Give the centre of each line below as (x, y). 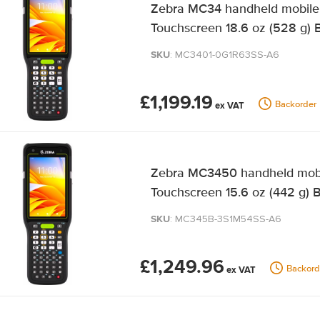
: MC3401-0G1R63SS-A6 (224, 55)
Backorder (295, 104)
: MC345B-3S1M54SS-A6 (225, 219)
